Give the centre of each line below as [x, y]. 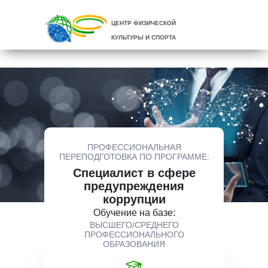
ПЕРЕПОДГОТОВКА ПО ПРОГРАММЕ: [134, 157]
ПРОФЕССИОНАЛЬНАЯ [134, 147]
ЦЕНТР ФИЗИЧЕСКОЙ [144, 23]
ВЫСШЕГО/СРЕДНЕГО [134, 225]
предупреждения [134, 186]
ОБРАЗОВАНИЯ [134, 244]
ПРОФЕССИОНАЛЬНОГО [134, 234]
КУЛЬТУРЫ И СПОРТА [144, 37]
